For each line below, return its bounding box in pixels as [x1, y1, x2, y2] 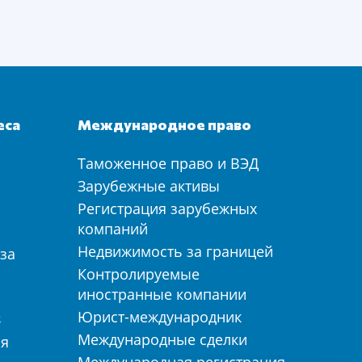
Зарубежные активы [78, 176, 220, 196]
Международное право [78, 116, 251, 133]
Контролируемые [78, 264, 200, 284]
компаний [78, 219, 148, 238]
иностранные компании [78, 284, 246, 304]
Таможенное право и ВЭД [78, 154, 259, 173]
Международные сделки [78, 330, 247, 349]
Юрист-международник [78, 307, 242, 326]
